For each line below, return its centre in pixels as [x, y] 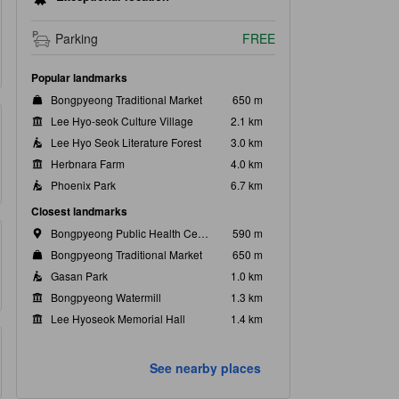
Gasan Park [79, 276]
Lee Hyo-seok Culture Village [122, 121]
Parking [77, 39]
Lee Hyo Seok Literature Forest [126, 142]
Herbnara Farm [88, 164]
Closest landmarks [79, 212]
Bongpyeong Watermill [106, 297]
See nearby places [205, 368]
